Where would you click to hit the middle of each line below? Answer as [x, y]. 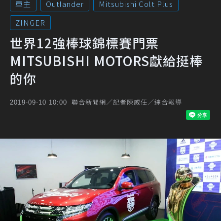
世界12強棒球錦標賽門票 [84, 43]
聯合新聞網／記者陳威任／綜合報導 [127, 102]
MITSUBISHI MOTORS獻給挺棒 [106, 60]
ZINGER [30, 22]
